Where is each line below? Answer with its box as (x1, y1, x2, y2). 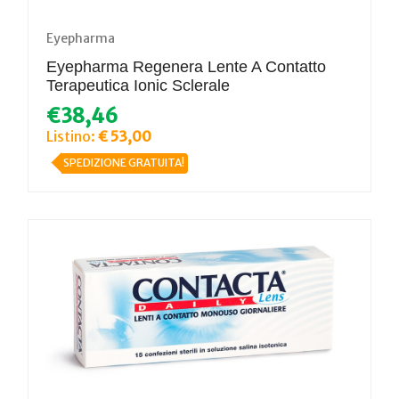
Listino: (46, 126, 98, 145)
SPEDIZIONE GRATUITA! (63, 156, 184, 170)
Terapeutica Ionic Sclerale (46, 76, 230, 94)
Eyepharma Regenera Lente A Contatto (46, 57, 326, 76)
